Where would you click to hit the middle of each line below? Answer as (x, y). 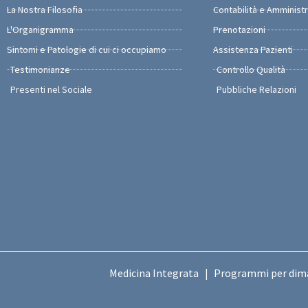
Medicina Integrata (154, 273)
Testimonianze (40, 69)
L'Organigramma (40, 30)
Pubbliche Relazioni (256, 89)
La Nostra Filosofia (45, 10)
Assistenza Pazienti (253, 49)
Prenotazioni (239, 30)
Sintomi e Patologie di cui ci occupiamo (87, 49)
